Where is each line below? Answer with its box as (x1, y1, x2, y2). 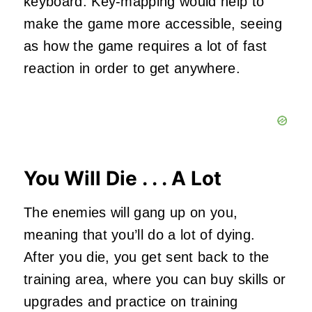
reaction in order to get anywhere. (24, 61, 240, 77)
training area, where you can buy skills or (24, 272, 286, 288)
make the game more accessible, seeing (24, 16, 282, 32)
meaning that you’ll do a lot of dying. (24, 227, 256, 243)
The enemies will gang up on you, (24, 205, 238, 221)
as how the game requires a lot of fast (24, 38, 267, 54)
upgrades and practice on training (24, 294, 238, 310)
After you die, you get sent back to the (24, 249, 270, 265)
